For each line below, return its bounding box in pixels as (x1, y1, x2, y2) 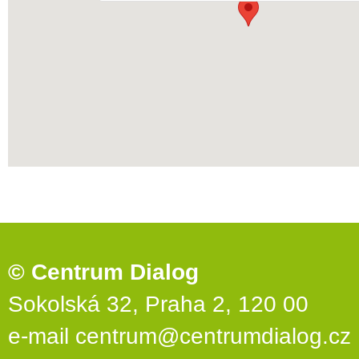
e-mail (8, 323, 75, 349)
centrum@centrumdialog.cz (75, 323, 351, 349)
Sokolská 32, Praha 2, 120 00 (8, 291, 309, 317)
